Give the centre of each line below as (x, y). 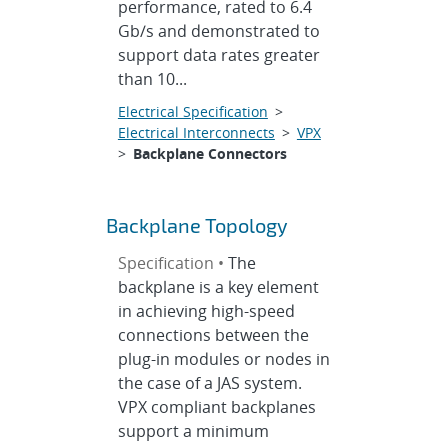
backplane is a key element (218, 287)
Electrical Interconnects (196, 132)
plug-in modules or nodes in (223, 359)
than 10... (152, 79)
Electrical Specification (192, 111)
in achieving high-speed (206, 311)
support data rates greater (218, 55)
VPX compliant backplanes (216, 407)
